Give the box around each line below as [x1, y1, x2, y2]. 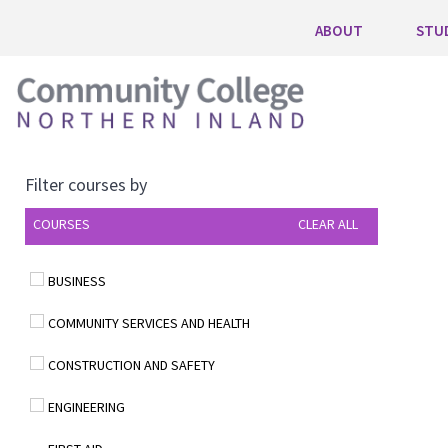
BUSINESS [48, 272, 106, 290]
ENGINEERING [48, 398, 125, 416]
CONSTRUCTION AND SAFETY [48, 356, 215, 374]
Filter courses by [25, 173, 147, 196]
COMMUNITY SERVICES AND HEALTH [48, 314, 250, 332]
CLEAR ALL [298, 215, 359, 233]
